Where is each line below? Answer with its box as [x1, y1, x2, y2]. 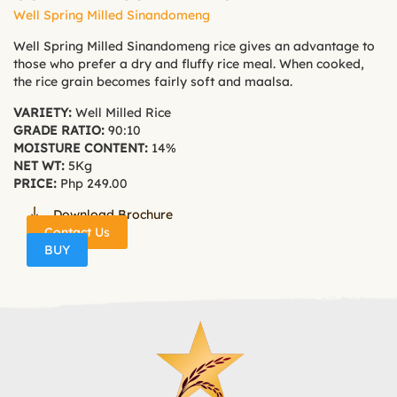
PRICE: [13, 175, 57, 191]
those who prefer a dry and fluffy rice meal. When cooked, [13, 56, 364, 72]
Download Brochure [53, 206, 173, 222]
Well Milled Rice [72, 105, 171, 121]
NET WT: [13, 158, 65, 174]
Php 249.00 [57, 175, 128, 191]
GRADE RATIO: [13, 122, 105, 138]
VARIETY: [13, 105, 72, 121]
